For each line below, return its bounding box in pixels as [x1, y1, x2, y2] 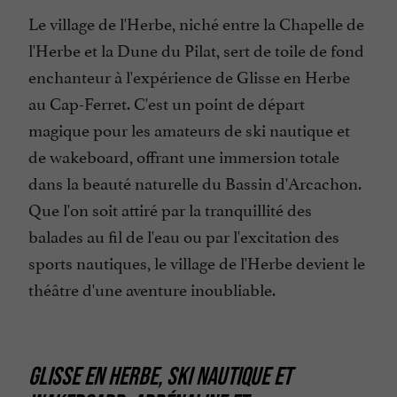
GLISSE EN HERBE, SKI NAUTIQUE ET [28, 362, 292, 391]
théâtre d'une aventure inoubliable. [28, 276, 276, 301]
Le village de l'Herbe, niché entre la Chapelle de [28, 10, 364, 35]
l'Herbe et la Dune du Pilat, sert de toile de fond [28, 36, 364, 62]
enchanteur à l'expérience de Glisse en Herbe [28, 63, 350, 89]
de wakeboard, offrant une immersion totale [28, 143, 339, 168]
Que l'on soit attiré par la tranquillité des [28, 196, 312, 222]
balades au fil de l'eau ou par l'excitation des [28, 222, 339, 248]
